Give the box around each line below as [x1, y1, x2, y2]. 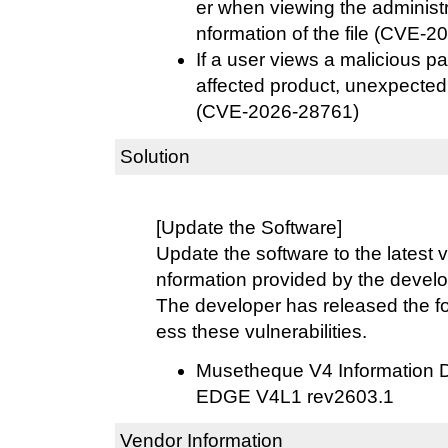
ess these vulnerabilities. [156, 320, 367, 342]
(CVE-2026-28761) [196, 100, 359, 122]
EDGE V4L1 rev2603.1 [196, 385, 394, 407]
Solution [120, 146, 190, 167]
